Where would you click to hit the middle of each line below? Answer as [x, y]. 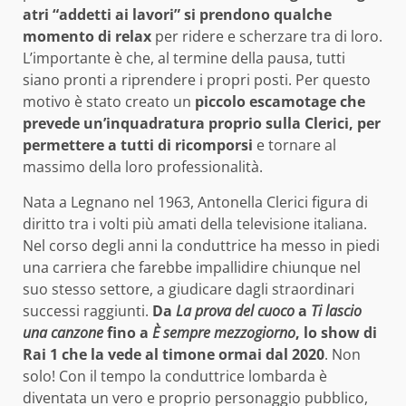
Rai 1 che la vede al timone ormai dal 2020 [174, 355]
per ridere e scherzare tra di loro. [267, 37]
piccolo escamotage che [280, 102]
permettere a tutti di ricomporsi [138, 145]
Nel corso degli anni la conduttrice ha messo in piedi [201, 246]
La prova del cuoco [233, 311]
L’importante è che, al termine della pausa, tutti [184, 58]
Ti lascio [334, 311]
